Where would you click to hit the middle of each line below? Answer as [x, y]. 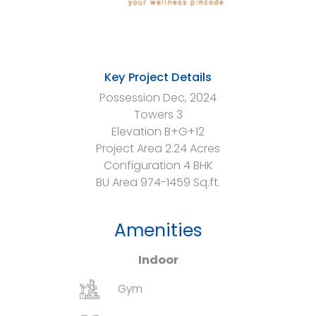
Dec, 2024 [190, 97]
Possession [130, 97]
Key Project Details [158, 77]
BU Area [118, 182]
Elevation [136, 131]
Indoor [158, 260]
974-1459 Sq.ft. [180, 182]
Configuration [142, 165]
